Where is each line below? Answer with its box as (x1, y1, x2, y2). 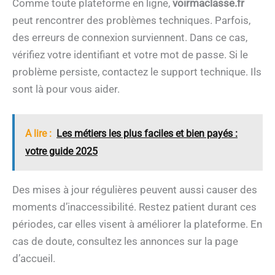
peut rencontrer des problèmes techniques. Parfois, (12, 14, 250, 26)
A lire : (25, 128, 52, 140)
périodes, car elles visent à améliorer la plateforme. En (12, 218, 262, 231)
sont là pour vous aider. (12, 82, 120, 95)
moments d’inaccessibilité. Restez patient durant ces (12, 201, 257, 214)
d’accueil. (12, 252, 55, 265)
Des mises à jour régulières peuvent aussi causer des (12, 184, 257, 196)
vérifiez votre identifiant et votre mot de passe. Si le (12, 48, 248, 61)
